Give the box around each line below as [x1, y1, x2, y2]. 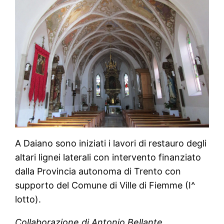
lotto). [15, 194, 41, 205]
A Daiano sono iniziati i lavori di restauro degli [15, 138, 207, 149]
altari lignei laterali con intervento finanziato [15, 152, 201, 163]
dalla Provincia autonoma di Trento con [15, 166, 181, 177]
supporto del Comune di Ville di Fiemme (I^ [15, 180, 195, 191]
